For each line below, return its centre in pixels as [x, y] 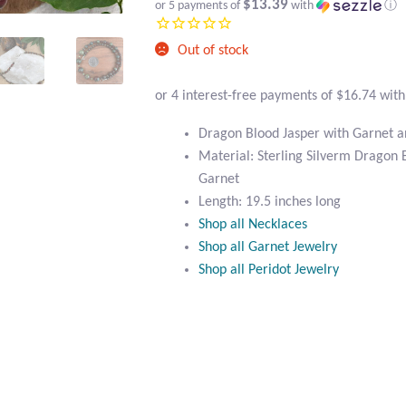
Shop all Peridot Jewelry [269, 270]
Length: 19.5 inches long [270, 202]
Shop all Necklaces [253, 224]
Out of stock [213, 51]
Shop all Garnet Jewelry [268, 247]
